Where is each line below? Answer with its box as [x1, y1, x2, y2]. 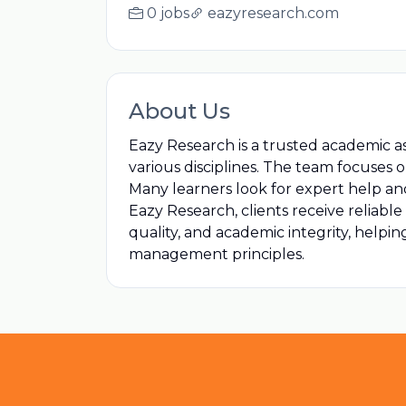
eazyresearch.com [208, 5, 339, 22]
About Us [129, 98, 230, 124]
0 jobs [147, 5, 189, 22]
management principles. [129, 246, 304, 263]
